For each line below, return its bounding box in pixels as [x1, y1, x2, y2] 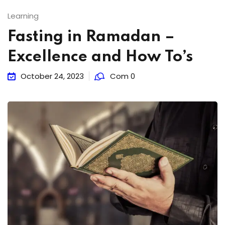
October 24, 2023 [21, 71, 84, 81]
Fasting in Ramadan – [8, 29, 175, 45]
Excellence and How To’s [8, 49, 193, 65]
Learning [8, 11, 39, 21]
